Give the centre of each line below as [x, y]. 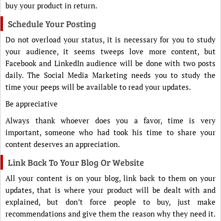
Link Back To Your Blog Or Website [76, 162]
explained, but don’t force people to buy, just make [110, 202]
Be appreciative [32, 103]
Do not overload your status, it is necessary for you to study [110, 39]
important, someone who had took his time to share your [110, 132]
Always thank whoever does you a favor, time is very [110, 120]
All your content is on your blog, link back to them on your [110, 178]
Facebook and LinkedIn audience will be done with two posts [110, 63]
